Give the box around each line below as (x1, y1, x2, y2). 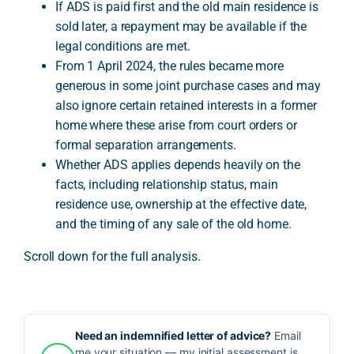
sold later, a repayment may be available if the (55, 18, 307, 34)
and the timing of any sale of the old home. (55, 216, 292, 232)
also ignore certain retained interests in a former (55, 97, 317, 113)
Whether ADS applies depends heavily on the (55, 156, 300, 172)
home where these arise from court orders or (55, 117, 297, 133)
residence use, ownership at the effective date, (55, 196, 307, 212)
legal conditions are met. (55, 38, 190, 54)
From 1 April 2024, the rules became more (55, 58, 284, 73)
